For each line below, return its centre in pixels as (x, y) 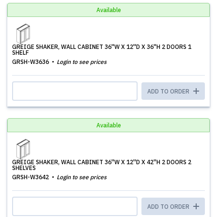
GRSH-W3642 (31, 177)
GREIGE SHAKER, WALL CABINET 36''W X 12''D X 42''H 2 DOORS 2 (102, 162)
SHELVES (24, 168)
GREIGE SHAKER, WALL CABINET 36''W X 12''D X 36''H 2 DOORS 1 (102, 47)
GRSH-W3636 (31, 62)
